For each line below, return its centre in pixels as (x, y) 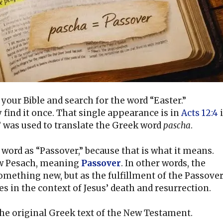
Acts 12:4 (200, 113)
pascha (177, 126)
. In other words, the (163, 163)
